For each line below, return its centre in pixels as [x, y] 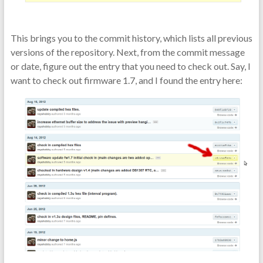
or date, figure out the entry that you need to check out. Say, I [130, 66]
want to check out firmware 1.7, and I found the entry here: [126, 80]
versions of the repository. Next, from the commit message [127, 52]
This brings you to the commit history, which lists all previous [131, 38]
